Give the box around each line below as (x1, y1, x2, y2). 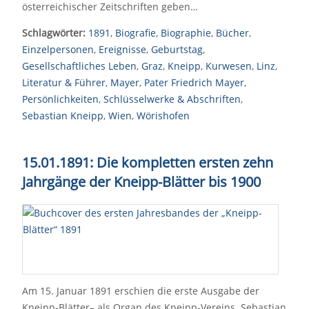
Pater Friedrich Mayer (144, 76, 244, 89)
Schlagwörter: (22, 26, 86, 39)
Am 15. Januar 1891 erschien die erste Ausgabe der (22, 284, 259, 297)
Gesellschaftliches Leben (22, 59, 137, 72)
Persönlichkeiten (22, 92, 99, 106)
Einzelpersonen (22, 43, 94, 56)
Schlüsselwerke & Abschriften (103, 92, 241, 106)
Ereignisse (99, 43, 146, 56)
